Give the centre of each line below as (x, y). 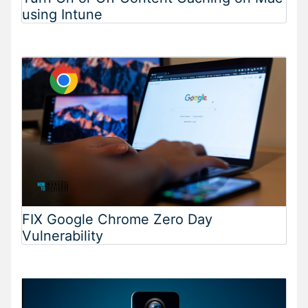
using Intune (62, 14)
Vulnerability (63, 235)
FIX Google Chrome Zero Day (117, 219)
